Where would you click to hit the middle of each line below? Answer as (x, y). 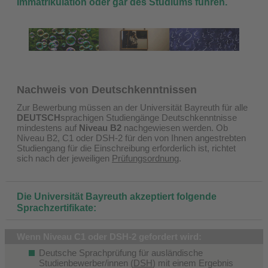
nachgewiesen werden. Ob (176, 127)
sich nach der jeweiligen (64, 158)
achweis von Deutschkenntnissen (111, 89)
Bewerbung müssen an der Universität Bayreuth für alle (140, 107)
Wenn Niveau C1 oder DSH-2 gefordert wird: (109, 236)
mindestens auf (47, 127)
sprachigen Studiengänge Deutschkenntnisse (149, 117)
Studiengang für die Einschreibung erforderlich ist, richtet (126, 148)
